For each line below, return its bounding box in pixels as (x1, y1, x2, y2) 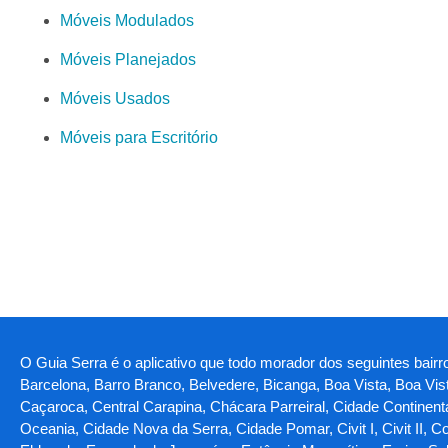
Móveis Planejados (60, 50, 196, 68)
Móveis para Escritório (60, 128, 218, 146)
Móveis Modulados (60, 11, 194, 29)
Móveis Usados (60, 89, 170, 107)
